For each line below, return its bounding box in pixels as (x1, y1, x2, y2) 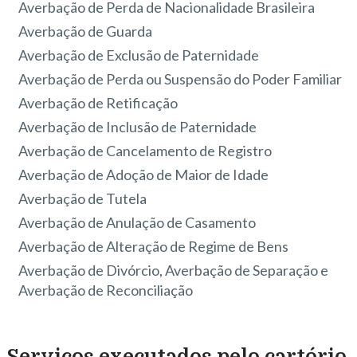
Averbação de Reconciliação (18, 281, 194, 300)
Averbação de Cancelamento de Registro (18, 142, 273, 160)
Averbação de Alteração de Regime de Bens (18, 237, 289, 256)
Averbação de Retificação (18, 94, 178, 112)
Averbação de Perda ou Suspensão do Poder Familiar (18, 70, 343, 88)
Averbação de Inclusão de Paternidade (18, 118, 257, 136)
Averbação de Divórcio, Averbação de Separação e (18, 261, 329, 280)
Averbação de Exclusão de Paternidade (18, 46, 260, 65)
